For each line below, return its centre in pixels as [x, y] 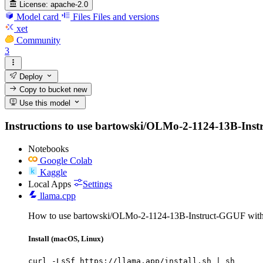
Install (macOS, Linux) [66, 239]
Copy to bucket [45, 90]
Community [38, 41]
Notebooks [48, 149]
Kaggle [53, 172]
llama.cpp [58, 195]
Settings [97, 184]
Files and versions [126, 17]
